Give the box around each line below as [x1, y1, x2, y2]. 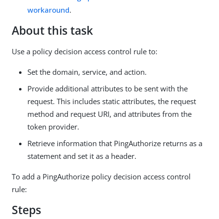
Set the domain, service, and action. [27, 67, 147, 77]
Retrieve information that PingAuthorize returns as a [27, 138, 202, 149]
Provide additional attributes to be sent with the [27, 84, 188, 94]
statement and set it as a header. [27, 151, 136, 161]
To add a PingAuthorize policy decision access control [12, 172, 191, 182]
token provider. [27, 122, 79, 132]
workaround [27, 5, 69, 15]
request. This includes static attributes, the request [27, 96, 196, 107]
